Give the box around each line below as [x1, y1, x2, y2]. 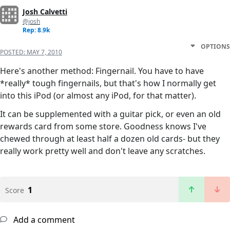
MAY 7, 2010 [27, 48, 62, 57]
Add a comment [11, 214, 75, 226]
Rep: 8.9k [23, 26, 50, 35]
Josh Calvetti [23, 7, 67, 17]
